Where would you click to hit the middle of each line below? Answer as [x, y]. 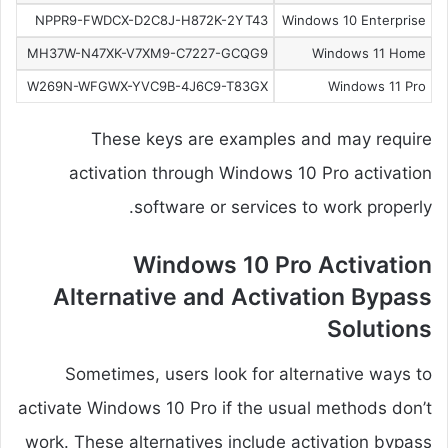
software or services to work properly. [283, 207]
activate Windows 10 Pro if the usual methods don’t [225, 407]
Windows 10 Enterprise [353, 19]
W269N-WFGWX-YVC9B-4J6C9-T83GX [147, 85]
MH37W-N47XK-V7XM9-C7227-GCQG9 [147, 52]
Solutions [379, 329]
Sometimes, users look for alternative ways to [248, 373]
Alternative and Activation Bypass [242, 297]
